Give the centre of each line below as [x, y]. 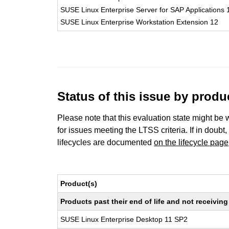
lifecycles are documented [106, 142]
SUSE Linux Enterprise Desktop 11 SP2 [124, 219]
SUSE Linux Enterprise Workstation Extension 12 [140, 22]
